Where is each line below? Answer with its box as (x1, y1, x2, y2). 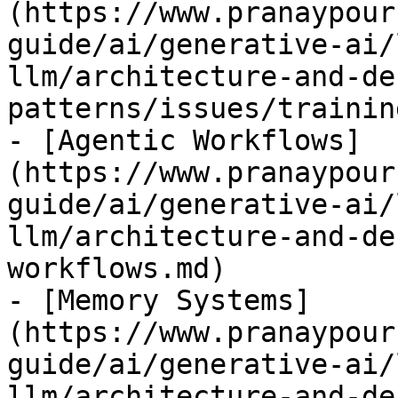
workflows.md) (7, 252, 227, 284)
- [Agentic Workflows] (7, 124, 362, 156)
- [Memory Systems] (7, 284, 311, 316)
